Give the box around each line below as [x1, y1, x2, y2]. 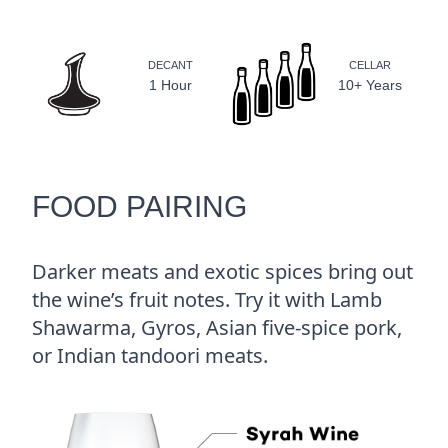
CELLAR [349, 59, 391, 72]
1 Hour [148, 77, 192, 94]
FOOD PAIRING [32, 190, 247, 224]
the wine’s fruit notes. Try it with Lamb [32, 285, 382, 313]
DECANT [147, 59, 193, 72]
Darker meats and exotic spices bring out [32, 257, 413, 285]
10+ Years [338, 77, 402, 94]
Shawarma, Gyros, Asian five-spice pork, [32, 313, 402, 341]
